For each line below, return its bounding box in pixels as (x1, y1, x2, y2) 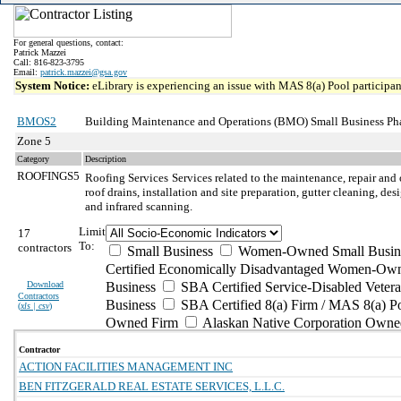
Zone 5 (17, 134, 51, 148)
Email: (13, 67, 40, 77)
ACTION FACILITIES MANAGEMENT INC (19, 360, 233, 373)
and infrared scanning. (85, 200, 192, 213)
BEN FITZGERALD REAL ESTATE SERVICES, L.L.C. (19, 380, 285, 393)
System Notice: (15, 79, 92, 92)
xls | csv (21, 301, 49, 311)
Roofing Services (85, 171, 168, 184)
